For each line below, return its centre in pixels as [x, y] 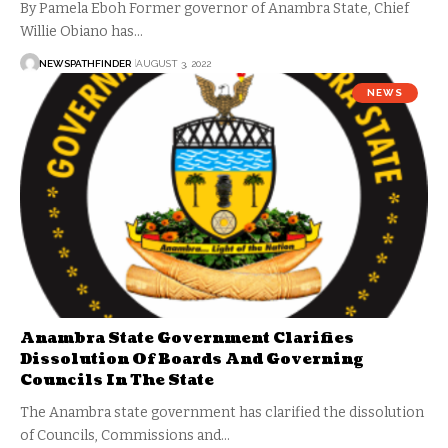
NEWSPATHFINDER [85, 63]
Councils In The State [117, 381]
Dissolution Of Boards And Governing [192, 360]
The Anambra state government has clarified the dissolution [222, 413]
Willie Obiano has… [81, 32]
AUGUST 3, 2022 [173, 63]
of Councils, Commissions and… [125, 436]
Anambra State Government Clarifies [187, 339]
